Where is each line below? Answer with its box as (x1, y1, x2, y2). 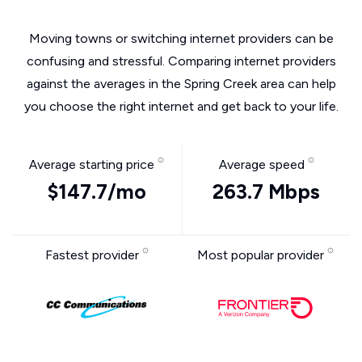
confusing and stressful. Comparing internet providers (26, 53, 336, 69)
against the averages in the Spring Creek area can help (26, 76, 336, 91)
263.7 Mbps (213, 179, 320, 204)
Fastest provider (44, 247, 142, 263)
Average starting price (29, 157, 158, 172)
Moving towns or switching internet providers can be (28, 31, 334, 46)
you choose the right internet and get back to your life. (23, 99, 339, 114)
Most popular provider (197, 247, 327, 263)
